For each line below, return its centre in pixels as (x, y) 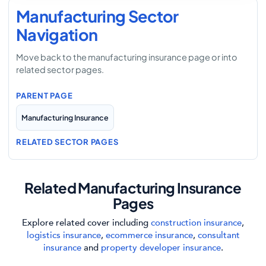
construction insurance (196, 223)
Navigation (57, 34)
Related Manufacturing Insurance (133, 188)
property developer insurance (161, 248)
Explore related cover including (86, 223)
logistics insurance (64, 235)
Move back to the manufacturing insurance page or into (127, 57)
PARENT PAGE (45, 96)
